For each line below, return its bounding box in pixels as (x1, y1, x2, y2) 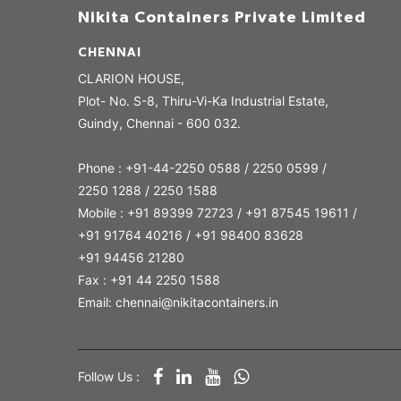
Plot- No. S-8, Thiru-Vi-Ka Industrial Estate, (78, 92, 328, 108)
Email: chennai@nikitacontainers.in (78, 294, 278, 310)
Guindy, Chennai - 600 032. (78, 115, 241, 131)
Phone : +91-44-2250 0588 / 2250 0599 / (78, 159, 327, 175)
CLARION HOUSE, (78, 70, 184, 86)
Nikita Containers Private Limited (78, 9, 366, 26)
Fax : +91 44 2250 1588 (78, 271, 220, 287)
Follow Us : (78, 369, 140, 385)
